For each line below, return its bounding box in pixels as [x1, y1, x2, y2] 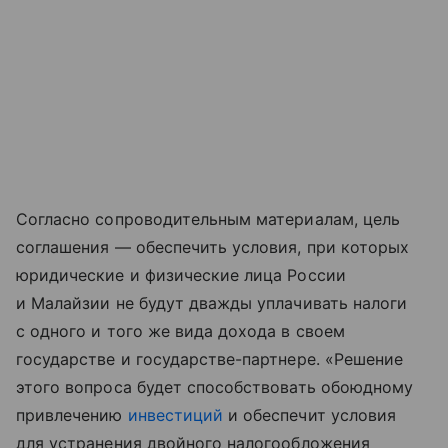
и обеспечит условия [223, 404, 397, 425]
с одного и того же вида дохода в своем [16, 320, 345, 341]
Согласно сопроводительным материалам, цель [16, 208, 401, 229]
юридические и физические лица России [16, 264, 346, 285]
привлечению [16, 404, 128, 425]
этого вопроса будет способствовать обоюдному [16, 376, 414, 397]
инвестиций [127, 404, 224, 425]
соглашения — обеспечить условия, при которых [16, 236, 410, 257]
